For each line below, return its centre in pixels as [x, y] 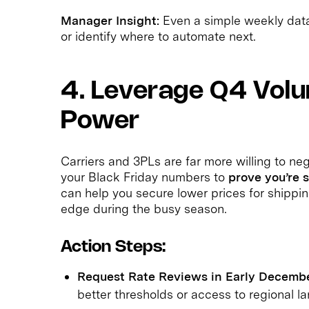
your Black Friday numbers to [144, 177]
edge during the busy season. [144, 208]
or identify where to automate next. [158, 36]
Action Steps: [113, 247]
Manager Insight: [110, 20]
